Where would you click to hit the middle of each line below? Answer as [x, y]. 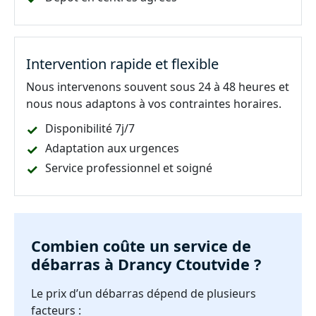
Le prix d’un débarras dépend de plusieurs [144, 293]
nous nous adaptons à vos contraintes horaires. [154, 104]
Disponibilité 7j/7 [90, 128]
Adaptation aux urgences [112, 148]
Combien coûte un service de [141, 246]
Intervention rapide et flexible [122, 64]
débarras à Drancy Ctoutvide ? [146, 264]
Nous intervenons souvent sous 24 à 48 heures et [158, 87]
